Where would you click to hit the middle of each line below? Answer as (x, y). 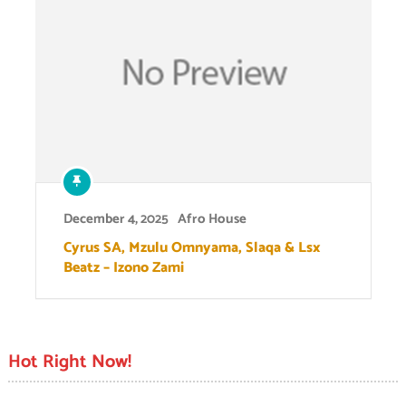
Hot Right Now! (69, 362)
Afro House (212, 218)
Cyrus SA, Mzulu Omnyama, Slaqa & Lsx (192, 247)
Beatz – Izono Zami (123, 267)
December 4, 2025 (116, 218)
